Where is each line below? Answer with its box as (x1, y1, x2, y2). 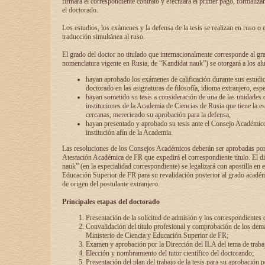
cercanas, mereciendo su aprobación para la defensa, (85, 111, 231, 119)
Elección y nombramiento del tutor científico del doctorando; (85, 249, 254, 257)
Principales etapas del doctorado (62, 198, 160, 206)
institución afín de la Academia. (85, 128, 173, 137)
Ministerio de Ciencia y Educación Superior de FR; (85, 231, 228, 240)
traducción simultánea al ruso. (62, 33, 145, 41)
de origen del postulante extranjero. (62, 180, 160, 188)
